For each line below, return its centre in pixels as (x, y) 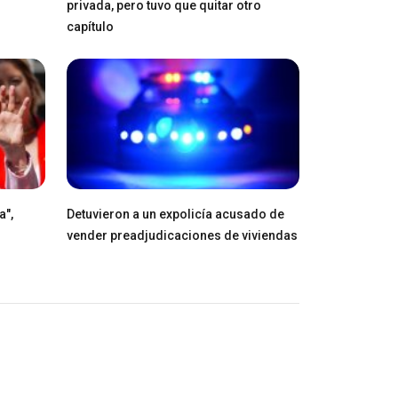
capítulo (90, 26)
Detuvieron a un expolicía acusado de (175, 214)
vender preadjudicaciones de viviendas (182, 235)
